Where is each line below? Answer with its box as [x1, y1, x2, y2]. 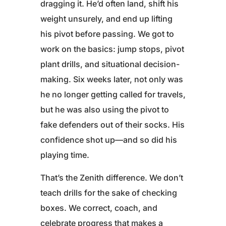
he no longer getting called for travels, [40, 89, 186, 100]
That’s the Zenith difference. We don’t [40, 173, 183, 183]
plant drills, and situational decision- [40, 59, 180, 70]
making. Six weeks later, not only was [40, 74, 183, 85]
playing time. [40, 150, 89, 160]
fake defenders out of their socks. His [40, 120, 185, 130]
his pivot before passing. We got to [40, 29, 174, 39]
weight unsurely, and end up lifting [40, 14, 173, 24]
